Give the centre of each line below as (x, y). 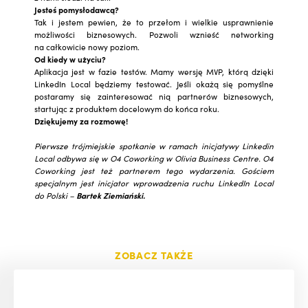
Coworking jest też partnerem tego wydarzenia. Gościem (154, 170)
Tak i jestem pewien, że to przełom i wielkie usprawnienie (154, 22)
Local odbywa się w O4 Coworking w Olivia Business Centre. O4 (154, 158)
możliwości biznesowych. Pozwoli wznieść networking (154, 34)
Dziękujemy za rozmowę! (81, 121)
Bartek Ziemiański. (111, 195)
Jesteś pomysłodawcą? (77, 9)
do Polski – (55, 195)
